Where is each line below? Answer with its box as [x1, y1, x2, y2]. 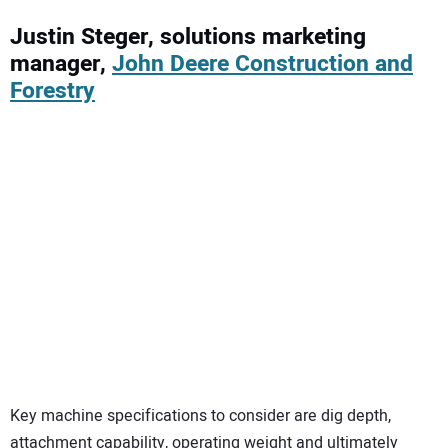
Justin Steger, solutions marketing [10, 19, 366, 54]
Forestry [10, 73, 95, 108]
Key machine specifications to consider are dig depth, [10, 404, 391, 429]
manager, [10, 46, 112, 81]
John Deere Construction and [112, 46, 413, 81]
